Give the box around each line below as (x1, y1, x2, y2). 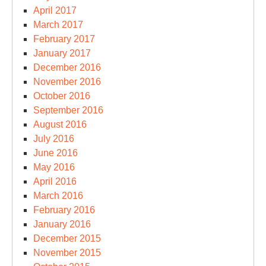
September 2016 (33, 105, 103, 115)
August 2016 (33, 119, 87, 129)
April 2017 (33, 5, 77, 15)
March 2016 (33, 191, 83, 201)
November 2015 (33, 248, 101, 258)
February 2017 (33, 34, 95, 44)
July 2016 (33, 134, 74, 144)
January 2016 (33, 219, 91, 229)
